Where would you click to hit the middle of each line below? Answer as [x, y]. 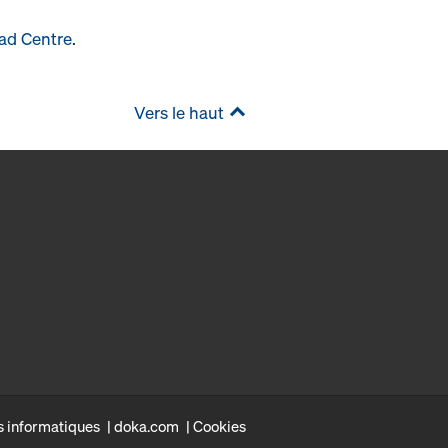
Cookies [219, 426]
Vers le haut [179, 113]
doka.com [146, 426]
